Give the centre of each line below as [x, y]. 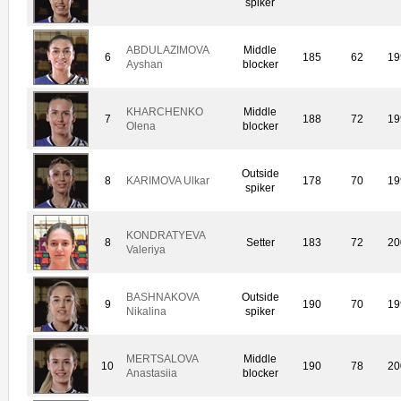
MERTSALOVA [162, 359]
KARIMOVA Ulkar [168, 181]
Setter [260, 243]
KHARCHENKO [165, 112]
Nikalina [146, 312]
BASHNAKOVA [162, 298]
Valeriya [146, 250]
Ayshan [145, 65]
